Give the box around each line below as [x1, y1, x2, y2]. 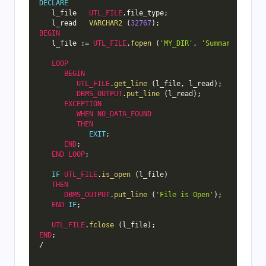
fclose [88, 221, 114, 230]
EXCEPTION [64, 100, 102, 109]
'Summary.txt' [201, 39, 255, 48]
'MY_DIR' [159, 39, 193, 48]
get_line [113, 80, 147, 88]
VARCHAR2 [88, 19, 122, 28]
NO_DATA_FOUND [97, 110, 151, 119]
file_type [126, 9, 164, 18]
